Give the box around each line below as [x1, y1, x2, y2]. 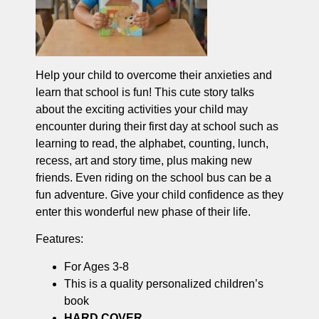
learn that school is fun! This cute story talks [36, 85, 254, 98]
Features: [36, 233, 83, 246]
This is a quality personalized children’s [64, 277, 263, 290]
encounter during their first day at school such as [36, 120, 278, 132]
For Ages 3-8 [64, 260, 129, 273]
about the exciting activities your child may [36, 103, 248, 115]
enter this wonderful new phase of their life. [36, 205, 251, 218]
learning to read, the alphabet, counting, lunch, [36, 137, 268, 150]
